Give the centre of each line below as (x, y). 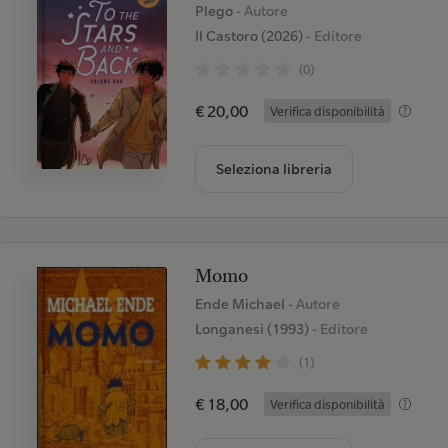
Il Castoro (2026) (248, 36)
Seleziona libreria (273, 169)
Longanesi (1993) (251, 329)
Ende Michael (241, 304)
